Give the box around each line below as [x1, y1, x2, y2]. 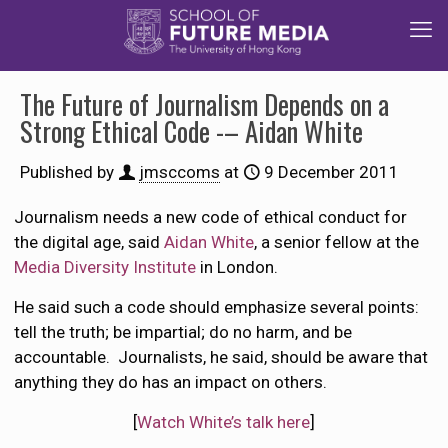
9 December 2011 [264, 162, 399, 182]
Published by [20, 162, 114, 182]
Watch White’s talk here [136, 412, 310, 432]
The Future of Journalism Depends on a [20, 84, 389, 124]
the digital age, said [14, 232, 165, 252]
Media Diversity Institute [14, 257, 197, 277]
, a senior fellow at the [254, 232, 420, 252]
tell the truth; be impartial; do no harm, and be [14, 322, 353, 342]
